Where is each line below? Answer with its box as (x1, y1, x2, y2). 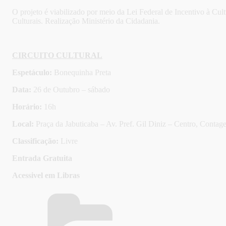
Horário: (12, 102, 44, 111)
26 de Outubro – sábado (31, 85, 110, 94)
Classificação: (12, 137, 61, 146)
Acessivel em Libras (12, 171, 80, 180)
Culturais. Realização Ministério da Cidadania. (12, 17, 160, 26)
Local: (12, 120, 34, 129)
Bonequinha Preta (54, 68, 111, 77)
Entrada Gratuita (12, 154, 72, 163)
